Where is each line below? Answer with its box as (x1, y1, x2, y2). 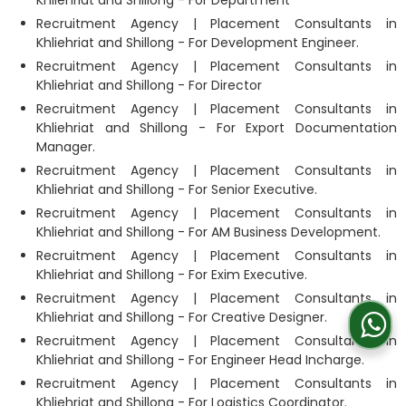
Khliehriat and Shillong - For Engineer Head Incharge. (36, 350, 364, 369)
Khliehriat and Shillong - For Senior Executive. (36, 179, 317, 198)
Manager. (36, 137, 95, 156)
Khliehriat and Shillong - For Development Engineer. (36, 33, 359, 52)
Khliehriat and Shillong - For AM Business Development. (36, 222, 381, 241)
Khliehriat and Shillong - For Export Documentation (36, 118, 397, 137)
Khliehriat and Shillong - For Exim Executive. (36, 265, 307, 284)
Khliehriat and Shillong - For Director (36, 75, 262, 94)
